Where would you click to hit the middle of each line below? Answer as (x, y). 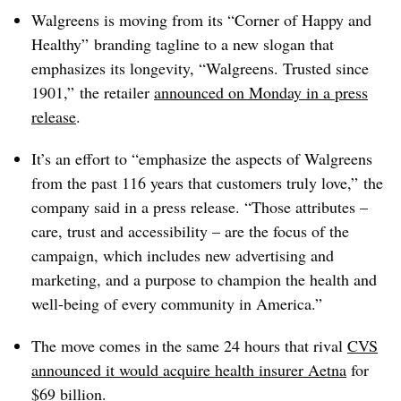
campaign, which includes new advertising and (183, 255)
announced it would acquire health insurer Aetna (189, 370)
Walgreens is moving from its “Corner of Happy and (201, 20)
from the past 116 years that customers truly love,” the (207, 183)
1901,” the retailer (93, 92)
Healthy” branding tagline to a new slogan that (183, 44)
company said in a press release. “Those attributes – (200, 207)
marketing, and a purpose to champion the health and (204, 279)
